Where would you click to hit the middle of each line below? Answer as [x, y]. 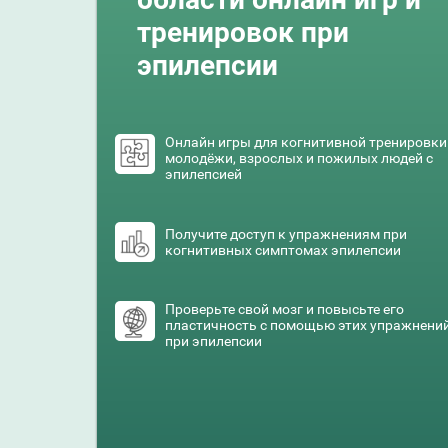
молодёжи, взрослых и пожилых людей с [299, 157]
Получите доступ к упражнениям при [286, 233]
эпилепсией [203, 173]
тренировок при [243, 32]
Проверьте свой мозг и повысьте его [284, 309]
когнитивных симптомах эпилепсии [283, 249]
